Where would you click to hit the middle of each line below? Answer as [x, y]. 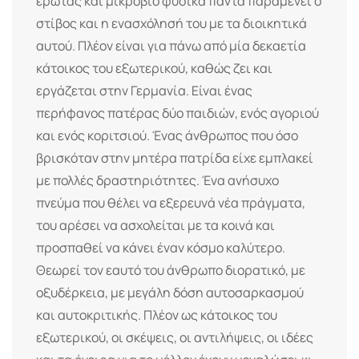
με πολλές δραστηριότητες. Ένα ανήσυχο [157, 180]
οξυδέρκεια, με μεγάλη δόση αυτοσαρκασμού [170, 292]
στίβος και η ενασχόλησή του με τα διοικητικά [171, 23]
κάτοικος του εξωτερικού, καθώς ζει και [154, 68]
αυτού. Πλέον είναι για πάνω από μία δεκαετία [171, 45]
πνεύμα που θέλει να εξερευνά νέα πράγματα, [171, 202]
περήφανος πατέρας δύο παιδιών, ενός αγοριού [177, 113]
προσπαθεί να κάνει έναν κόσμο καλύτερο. [161, 247]
